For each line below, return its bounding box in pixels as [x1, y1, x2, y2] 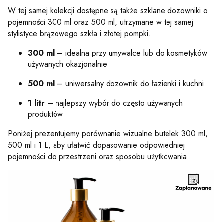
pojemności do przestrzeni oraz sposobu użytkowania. [8, 150, 189, 162]
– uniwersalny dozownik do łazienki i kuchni [55, 77, 204, 89]
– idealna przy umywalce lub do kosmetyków [55, 47, 207, 58]
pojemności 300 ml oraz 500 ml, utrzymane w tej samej [8, 16, 193, 28]
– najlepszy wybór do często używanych [45, 97, 183, 109]
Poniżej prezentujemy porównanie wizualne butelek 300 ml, [8, 127, 208, 139]
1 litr [28, 97, 45, 109]
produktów [28, 108, 63, 120]
